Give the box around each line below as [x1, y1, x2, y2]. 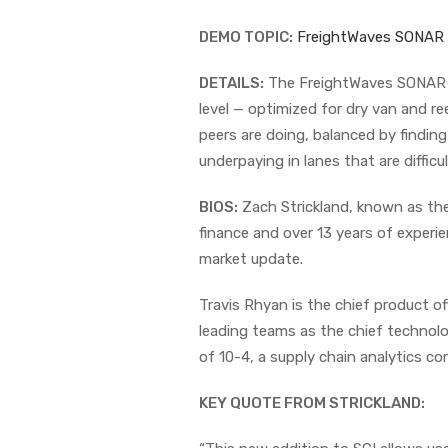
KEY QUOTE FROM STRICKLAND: [199, 393, 425, 412]
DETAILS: [199, 73, 264, 92]
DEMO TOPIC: [199, 27, 293, 46]
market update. [199, 249, 303, 268]
